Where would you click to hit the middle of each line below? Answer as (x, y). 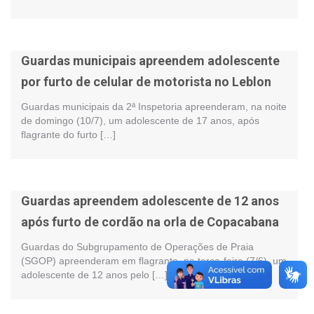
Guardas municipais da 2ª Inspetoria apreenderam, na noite (154, 107)
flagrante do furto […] (68, 135)
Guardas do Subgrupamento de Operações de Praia (137, 247)
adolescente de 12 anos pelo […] (94, 275)
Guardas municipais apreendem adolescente (150, 61)
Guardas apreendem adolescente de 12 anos (150, 201)
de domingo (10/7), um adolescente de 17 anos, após (140, 121)
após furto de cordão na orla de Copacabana (150, 222)
